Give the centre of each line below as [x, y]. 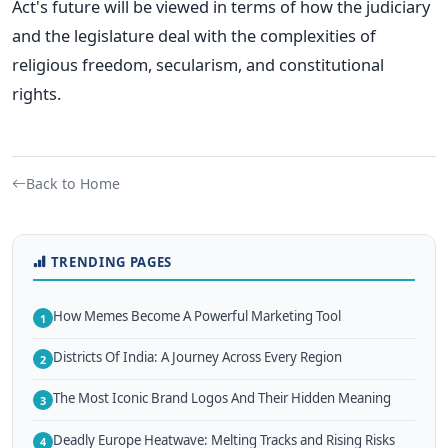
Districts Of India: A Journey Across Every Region [197, 357]
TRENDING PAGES [111, 261]
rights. [36, 93]
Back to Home [73, 183]
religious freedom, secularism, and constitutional [198, 64]
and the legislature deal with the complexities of [194, 35]
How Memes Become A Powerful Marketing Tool [197, 316]
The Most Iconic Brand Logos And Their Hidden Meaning [222, 398]
